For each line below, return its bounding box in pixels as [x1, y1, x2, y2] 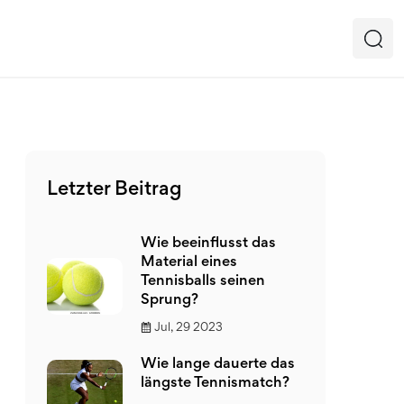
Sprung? [141, 294, 198, 308]
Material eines [141, 256, 237, 270]
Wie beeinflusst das [141, 237, 276, 251]
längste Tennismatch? [141, 377, 289, 390]
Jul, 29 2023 [154, 323, 223, 334]
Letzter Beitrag [47, 181, 182, 199]
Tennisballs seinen [141, 275, 265, 289]
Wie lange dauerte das [141, 358, 295, 372]
